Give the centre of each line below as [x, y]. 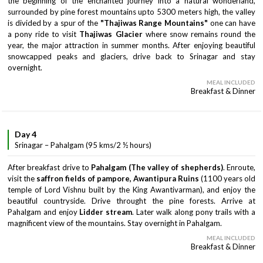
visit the [22, 178]
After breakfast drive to [50, 167]
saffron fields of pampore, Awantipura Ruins [118, 178]
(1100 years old [227, 178]
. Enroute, [239, 167]
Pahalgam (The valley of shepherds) [157, 167]
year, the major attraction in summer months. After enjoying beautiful [131, 45]
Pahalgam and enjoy [44, 212]
